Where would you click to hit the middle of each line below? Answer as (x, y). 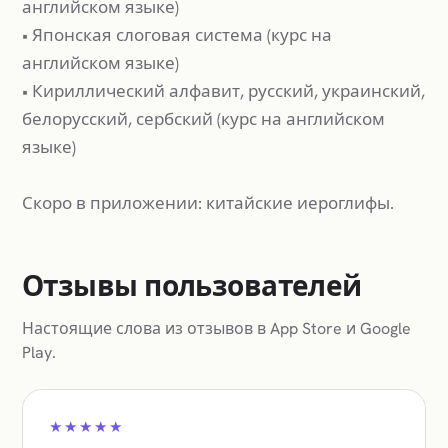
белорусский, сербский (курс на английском (203, 118)
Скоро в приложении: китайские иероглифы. (208, 202)
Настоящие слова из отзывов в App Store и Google (216, 328)
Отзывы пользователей (192, 285)
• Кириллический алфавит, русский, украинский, (223, 90)
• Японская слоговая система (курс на (177, 34)
